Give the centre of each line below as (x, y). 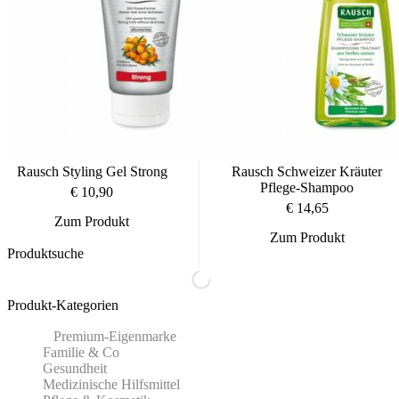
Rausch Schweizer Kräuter (307, 171)
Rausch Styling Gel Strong (92, 171)
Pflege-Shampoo (307, 187)
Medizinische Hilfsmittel (111, 384)
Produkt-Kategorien (63, 305)
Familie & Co (81, 352)
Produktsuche (45, 253)
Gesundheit (75, 368)
